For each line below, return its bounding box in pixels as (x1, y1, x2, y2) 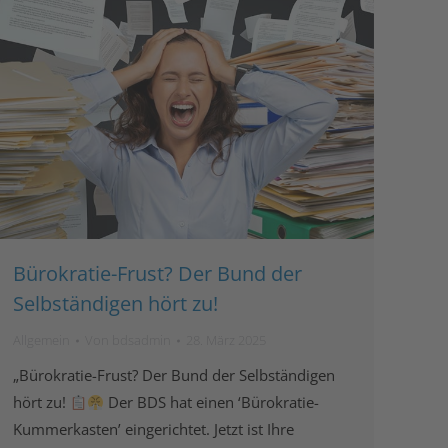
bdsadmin (112, 331, 171, 350)
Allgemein (13, 331, 70, 350)
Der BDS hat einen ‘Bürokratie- (104, 392, 320, 413)
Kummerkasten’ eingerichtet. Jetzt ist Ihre (13, 419, 294, 440)
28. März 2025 (186, 331, 266, 350)
